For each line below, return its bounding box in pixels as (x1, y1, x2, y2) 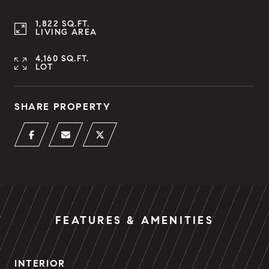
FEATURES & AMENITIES (55, 214, 214, 227)
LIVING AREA (35, 27, 97, 37)
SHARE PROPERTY (14, 101, 111, 112)
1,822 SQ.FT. (35, 19, 90, 29)
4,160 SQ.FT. (35, 53, 89, 64)
